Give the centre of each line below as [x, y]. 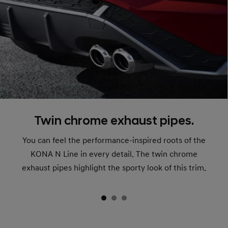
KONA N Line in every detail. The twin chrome [114, 154]
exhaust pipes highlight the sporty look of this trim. [114, 168]
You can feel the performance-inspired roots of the [114, 141]
